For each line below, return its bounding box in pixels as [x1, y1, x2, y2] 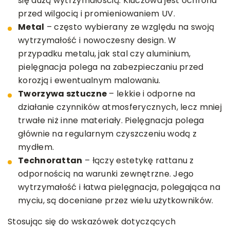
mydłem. [18, 141, 54, 153]
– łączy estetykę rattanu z [82, 154, 194, 166]
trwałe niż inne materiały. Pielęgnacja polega [18, 114, 204, 126]
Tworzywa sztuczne [18, 87, 107, 100]
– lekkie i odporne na [107, 87, 196, 100]
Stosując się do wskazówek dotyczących [8, 215, 176, 227]
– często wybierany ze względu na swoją [44, 21, 215, 33]
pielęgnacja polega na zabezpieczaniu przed [18, 61, 204, 73]
